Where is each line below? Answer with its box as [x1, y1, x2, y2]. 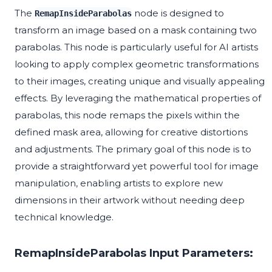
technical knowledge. [15, 211, 114, 223]
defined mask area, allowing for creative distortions [15, 126, 248, 138]
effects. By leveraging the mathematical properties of [15, 92, 261, 104]
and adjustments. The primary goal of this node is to [15, 143, 251, 155]
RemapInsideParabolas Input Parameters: [15, 246, 253, 260]
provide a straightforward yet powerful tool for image [15, 160, 259, 172]
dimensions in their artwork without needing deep [15, 194, 245, 206]
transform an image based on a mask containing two [15, 24, 257, 36]
